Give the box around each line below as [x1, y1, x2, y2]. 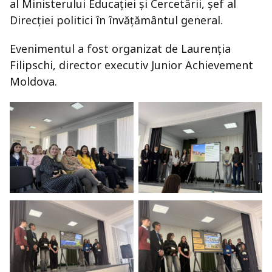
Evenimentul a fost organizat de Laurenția [10, 41, 231, 56]
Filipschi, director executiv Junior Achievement [10, 58, 253, 72]
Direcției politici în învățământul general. [10, 13, 223, 27]
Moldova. [10, 74, 57, 89]
